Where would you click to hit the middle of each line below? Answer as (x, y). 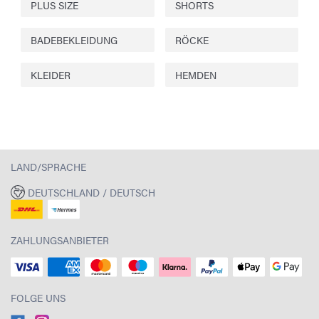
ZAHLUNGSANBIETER (60, 240)
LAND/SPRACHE (48, 166)
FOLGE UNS (38, 298)
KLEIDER (51, 74)
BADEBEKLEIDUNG (74, 40)
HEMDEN (195, 74)
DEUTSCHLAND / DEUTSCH (91, 192)
